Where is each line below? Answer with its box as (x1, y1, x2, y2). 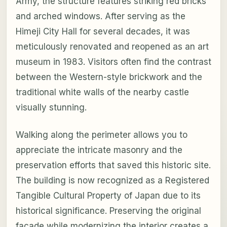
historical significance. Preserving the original (15, 206, 201, 216)
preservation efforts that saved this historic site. (15, 160, 211, 171)
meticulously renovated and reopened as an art (15, 42, 209, 52)
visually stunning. (15, 102, 87, 113)
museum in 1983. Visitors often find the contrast (15, 57, 211, 67)
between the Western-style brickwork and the (15, 72, 202, 83)
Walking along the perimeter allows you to (15, 130, 187, 140)
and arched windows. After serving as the (15, 11, 185, 22)
